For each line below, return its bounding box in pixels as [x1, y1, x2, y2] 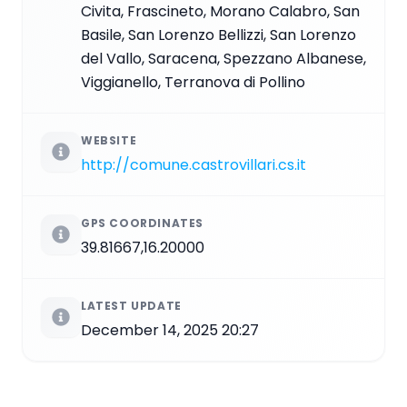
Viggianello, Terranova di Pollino [81, 71, 305, 93]
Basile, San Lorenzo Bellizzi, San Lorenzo [81, 24, 356, 45]
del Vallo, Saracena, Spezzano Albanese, [81, 47, 366, 69]
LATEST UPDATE [81, 297, 182, 313]
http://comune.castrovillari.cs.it [81, 154, 306, 175]
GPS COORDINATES [81, 214, 203, 231]
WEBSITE [81, 132, 137, 148]
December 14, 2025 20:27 [81, 319, 259, 341]
